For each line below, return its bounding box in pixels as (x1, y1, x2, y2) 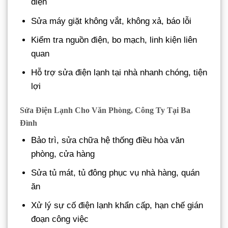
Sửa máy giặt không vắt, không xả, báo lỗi (31, 16, 192, 26)
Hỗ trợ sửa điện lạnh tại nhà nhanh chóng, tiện (31, 67, 208, 77)
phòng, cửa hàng (31, 149, 95, 159)
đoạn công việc (31, 214, 89, 224)
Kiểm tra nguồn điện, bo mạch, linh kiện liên (31, 35, 197, 45)
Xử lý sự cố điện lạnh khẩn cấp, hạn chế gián (31, 201, 204, 211)
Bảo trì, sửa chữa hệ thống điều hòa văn (31, 135, 185, 145)
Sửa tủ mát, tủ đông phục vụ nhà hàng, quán (31, 167, 200, 178)
